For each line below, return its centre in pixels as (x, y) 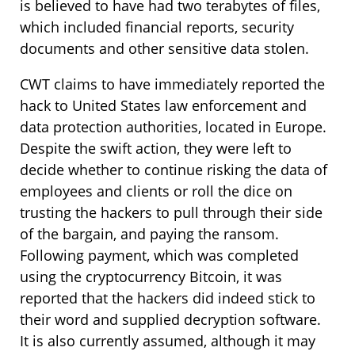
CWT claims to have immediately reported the (172, 84)
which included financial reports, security (157, 27)
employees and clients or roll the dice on (156, 191)
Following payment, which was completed (159, 255)
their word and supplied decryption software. (172, 319)
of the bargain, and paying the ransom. (151, 233)
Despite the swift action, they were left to (156, 148)
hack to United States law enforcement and (163, 105)
